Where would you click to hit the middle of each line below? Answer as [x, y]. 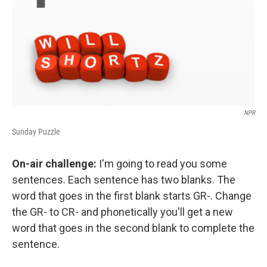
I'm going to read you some [162, 164]
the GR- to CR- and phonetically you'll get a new [122, 212]
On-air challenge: [54, 164]
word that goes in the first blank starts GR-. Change [132, 196]
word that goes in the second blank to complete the [133, 228]
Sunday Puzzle [36, 132]
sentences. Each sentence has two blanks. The [124, 180]
